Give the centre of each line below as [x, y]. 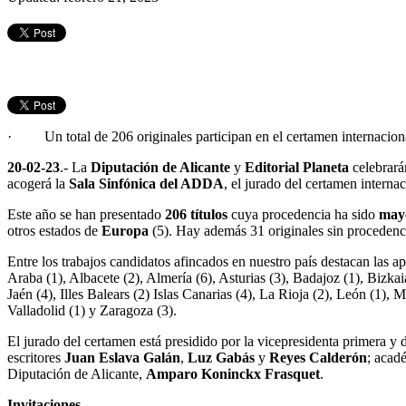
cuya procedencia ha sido [305, 214]
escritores [36, 357]
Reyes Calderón [318, 357]
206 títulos [198, 214]
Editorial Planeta [297, 167]
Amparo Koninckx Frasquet [233, 373]
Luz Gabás [221, 357]
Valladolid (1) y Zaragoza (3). [92, 310]
